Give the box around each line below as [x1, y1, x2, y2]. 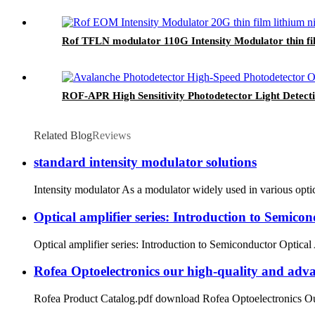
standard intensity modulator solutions [34, 155, 257, 170]
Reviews [92, 129, 131, 141]
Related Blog [34, 129, 92, 141]
